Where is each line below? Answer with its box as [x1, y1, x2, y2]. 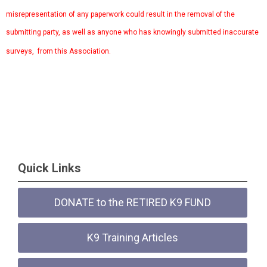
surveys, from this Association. [6, 47, 113, 55]
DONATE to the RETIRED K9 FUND [54, 196, 212, 209]
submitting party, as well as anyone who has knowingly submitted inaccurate [6, 28, 259, 36]
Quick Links [18, 161, 81, 175]
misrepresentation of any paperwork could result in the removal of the [6, 10, 235, 18]
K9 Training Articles [87, 231, 179, 244]
